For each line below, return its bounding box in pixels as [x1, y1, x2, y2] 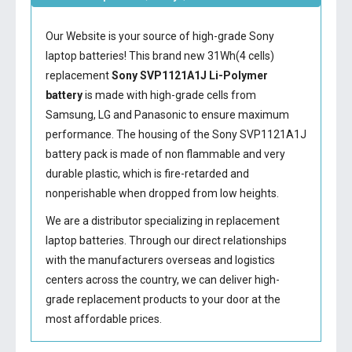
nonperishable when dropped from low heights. [45, 187, 279, 200]
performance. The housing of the [45, 128, 212, 141]
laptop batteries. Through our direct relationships [45, 234, 287, 247]
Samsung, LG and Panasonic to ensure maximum [45, 108, 289, 121]
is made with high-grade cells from [82, 89, 256, 101]
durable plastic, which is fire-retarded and [45, 167, 249, 180]
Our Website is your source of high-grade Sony [45, 30, 274, 42]
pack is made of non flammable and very [81, 148, 285, 160]
